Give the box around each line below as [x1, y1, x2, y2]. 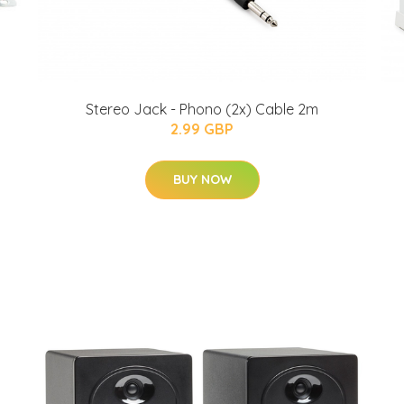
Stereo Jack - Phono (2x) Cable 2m [86, 100, 318, 118]
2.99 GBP [170, 120, 234, 138]
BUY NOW [172, 171, 232, 188]
